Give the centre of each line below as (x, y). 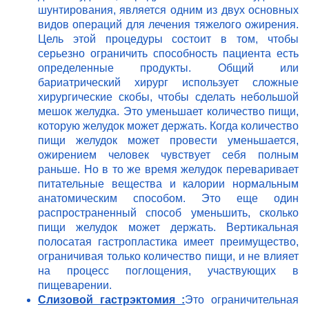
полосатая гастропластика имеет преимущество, (168, 242)
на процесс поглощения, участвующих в (168, 271)
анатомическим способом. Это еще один (168, 199)
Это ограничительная (242, 300)
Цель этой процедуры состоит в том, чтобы (168, 39)
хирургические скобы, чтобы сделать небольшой (168, 97)
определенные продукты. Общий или (168, 68)
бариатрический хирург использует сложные (168, 83)
